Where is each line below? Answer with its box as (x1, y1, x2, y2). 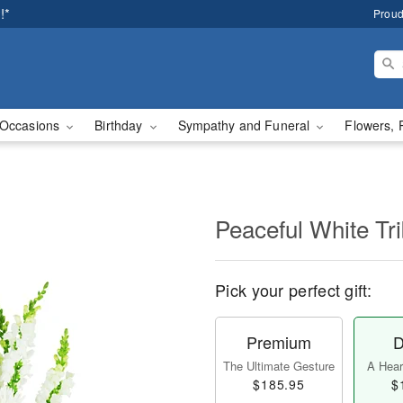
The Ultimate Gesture (223, 357, 335, 374)
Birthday (94, 116, 147, 134)
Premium (246, 330, 311, 354)
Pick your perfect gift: (215, 278, 372, 301)
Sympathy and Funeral (177, 116, 314, 134)
